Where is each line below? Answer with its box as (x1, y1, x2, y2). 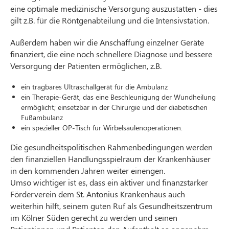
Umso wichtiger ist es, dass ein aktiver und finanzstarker (10, 177, 208, 188)
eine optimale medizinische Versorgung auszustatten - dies (10, 3, 218, 14)
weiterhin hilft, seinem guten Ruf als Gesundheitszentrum (10, 200, 213, 211)
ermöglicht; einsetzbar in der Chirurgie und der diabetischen (21, 102, 208, 112)
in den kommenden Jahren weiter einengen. (10, 165, 165, 176)
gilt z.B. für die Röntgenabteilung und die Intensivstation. (10, 15, 209, 26)
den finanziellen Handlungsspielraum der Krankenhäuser (10, 153, 211, 164)
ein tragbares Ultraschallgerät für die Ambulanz (21, 82, 168, 91)
